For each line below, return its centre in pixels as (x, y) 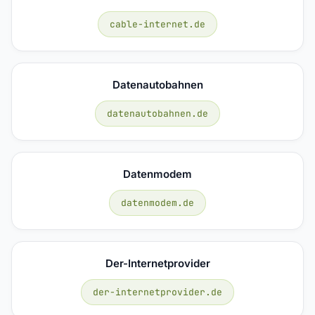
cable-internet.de (157, 24)
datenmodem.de (157, 202)
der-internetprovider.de (157, 292)
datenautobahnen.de (157, 113)
